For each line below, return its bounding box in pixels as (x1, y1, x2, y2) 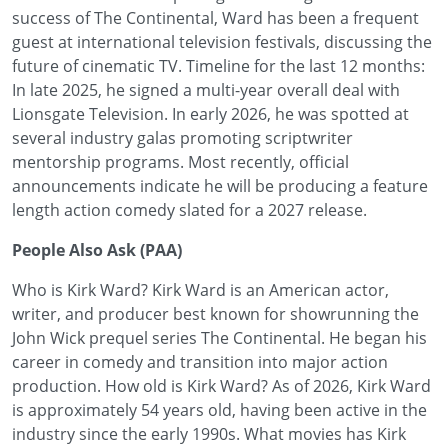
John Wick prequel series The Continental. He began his (12, 327, 427, 349)
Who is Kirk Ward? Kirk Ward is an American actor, (12, 279, 389, 301)
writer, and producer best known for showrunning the (12, 303, 419, 325)
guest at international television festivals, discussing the (12, 31, 432, 53)
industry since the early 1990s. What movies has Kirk (12, 423, 406, 445)
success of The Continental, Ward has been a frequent (12, 7, 419, 29)
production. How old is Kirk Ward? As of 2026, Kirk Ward (12, 375, 431, 397)
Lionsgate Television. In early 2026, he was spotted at (12, 103, 409, 125)
